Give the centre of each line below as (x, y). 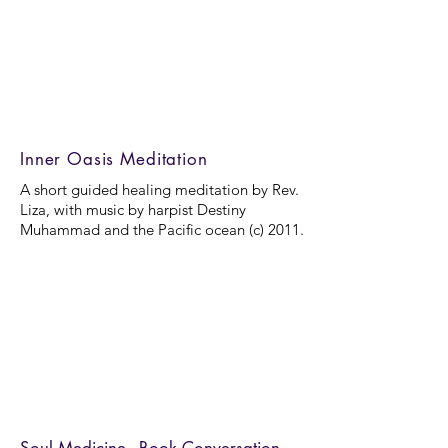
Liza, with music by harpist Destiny (133, 209)
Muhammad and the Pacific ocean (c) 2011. (162, 229)
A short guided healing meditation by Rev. (159, 189)
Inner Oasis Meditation (114, 159)
